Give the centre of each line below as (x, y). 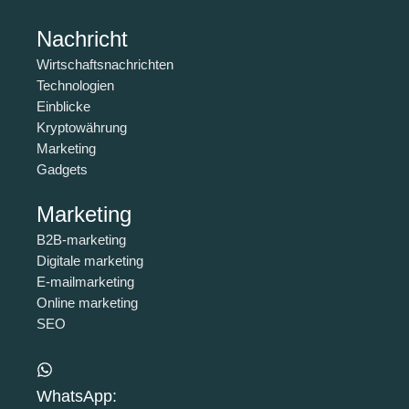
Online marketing (87, 303)
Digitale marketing (90, 261)
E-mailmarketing (85, 282)
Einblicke (63, 107)
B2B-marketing (81, 240)
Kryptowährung (82, 128)
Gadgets (62, 170)
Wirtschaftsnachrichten (105, 65)
